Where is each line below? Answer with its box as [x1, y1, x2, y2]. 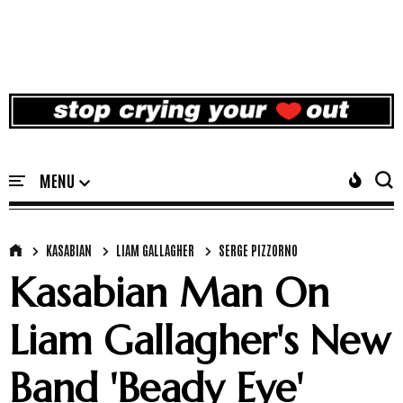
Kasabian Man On [9, 268, 329, 318]
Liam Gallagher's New [9, 316, 390, 366]
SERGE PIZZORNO [219, 242, 298, 259]
